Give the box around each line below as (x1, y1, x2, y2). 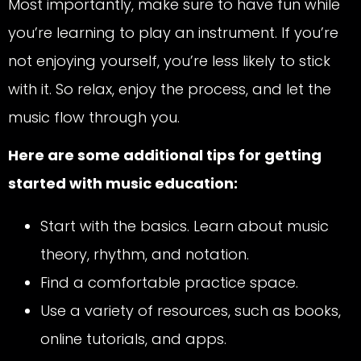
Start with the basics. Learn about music (40, 216, 329, 237)
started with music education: (8, 173, 238, 194)
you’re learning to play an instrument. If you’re (8, 23, 338, 44)
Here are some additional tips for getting (8, 145, 322, 166)
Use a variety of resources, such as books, (40, 301, 341, 322)
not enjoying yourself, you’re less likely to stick (8, 51, 330, 72)
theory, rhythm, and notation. (40, 244, 249, 265)
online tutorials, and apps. (40, 329, 226, 350)
